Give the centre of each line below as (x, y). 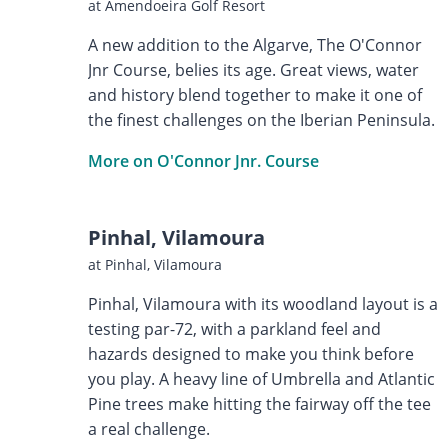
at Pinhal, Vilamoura (154, 264)
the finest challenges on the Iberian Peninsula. (261, 119)
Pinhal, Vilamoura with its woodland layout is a (262, 303)
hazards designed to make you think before (250, 353)
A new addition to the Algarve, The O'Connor (254, 44)
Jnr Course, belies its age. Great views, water (253, 69)
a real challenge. (148, 428)
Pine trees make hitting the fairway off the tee (259, 403)
